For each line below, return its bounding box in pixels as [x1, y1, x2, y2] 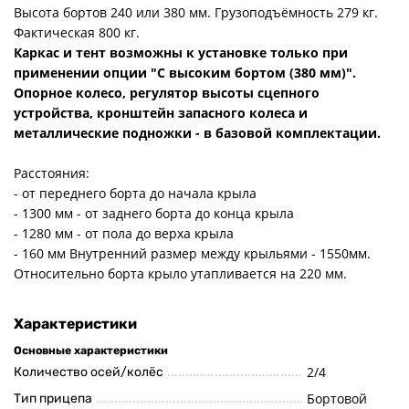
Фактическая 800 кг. [14, 23, 140, 41]
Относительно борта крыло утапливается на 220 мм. [14, 264, 347, 282]
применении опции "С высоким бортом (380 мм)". [14, 63, 356, 81]
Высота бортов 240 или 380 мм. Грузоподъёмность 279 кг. [14, 3, 378, 21]
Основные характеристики [14, 343, 168, 357]
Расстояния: [14, 163, 89, 182]
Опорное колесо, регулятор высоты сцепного [14, 83, 320, 101]
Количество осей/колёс [14, 364, 163, 381]
